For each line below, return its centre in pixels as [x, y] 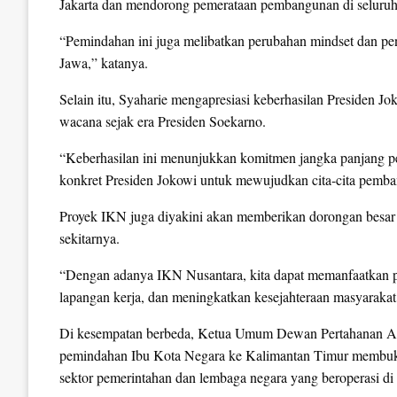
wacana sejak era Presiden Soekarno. [163, 121]
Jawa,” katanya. [104, 63]
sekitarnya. [90, 238]
